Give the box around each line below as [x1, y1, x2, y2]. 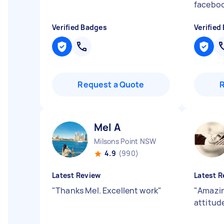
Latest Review [52, 170, 101, 180]
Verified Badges [52, 22, 107, 32]
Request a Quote [77, 79, 144, 90]
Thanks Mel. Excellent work [55, 185, 158, 196]
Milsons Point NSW [94, 136, 156, 146]
